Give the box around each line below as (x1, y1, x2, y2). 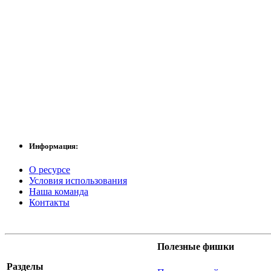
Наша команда (29, 186, 88, 197)
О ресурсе (29, 165, 70, 175)
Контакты (29, 197, 70, 208)
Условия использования (29, 175, 127, 186)
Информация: (29, 142, 78, 151)
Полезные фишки (157, 241, 234, 252)
